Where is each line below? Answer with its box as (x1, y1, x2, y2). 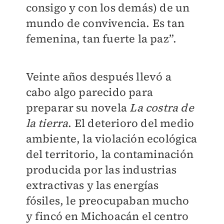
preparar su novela (25, 100, 130, 115)
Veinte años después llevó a (25, 69, 171, 84)
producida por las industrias (25, 162, 177, 177)
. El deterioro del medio (68, 115, 194, 131)
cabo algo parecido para (25, 84, 153, 100)
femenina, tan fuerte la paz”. (25, 31, 177, 46)
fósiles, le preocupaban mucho (25, 193, 189, 208)
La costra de (129, 100, 194, 115)
